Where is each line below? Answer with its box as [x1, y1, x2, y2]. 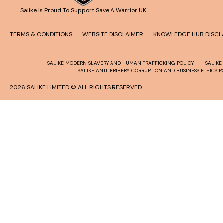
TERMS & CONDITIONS [10, 30, 72, 38]
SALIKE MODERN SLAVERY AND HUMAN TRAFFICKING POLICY [47, 59, 195, 66]
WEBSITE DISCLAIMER [82, 30, 143, 38]
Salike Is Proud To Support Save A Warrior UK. [20, 6, 147, 14]
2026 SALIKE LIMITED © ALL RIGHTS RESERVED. [10, 83, 143, 91]
